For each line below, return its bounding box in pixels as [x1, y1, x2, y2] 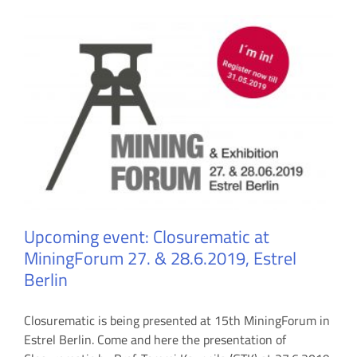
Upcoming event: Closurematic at [24, 223, 269, 251]
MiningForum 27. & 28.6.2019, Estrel [24, 245, 296, 273]
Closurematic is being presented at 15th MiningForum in [24, 311, 330, 331]
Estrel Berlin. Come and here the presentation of [24, 330, 286, 350]
